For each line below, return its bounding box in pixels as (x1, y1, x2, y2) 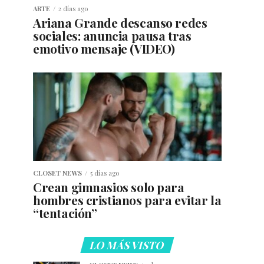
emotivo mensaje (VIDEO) (33, 40, 175, 57)
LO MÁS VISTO (88, 238, 167, 252)
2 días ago (58, 4, 88, 14)
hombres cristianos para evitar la (33, 192, 222, 209)
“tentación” (33, 204, 97, 222)
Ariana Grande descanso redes (33, 14, 207, 31)
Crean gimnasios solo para (33, 179, 184, 196)
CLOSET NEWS (33, 169, 82, 178)
